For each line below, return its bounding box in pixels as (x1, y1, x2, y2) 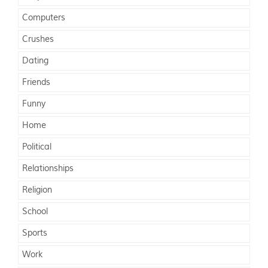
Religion (22, 185, 52, 196)
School (22, 206, 48, 218)
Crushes (22, 34, 54, 45)
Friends (22, 77, 50, 89)
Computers (22, 13, 65, 24)
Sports (22, 228, 47, 239)
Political (22, 142, 51, 153)
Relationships (22, 163, 74, 175)
